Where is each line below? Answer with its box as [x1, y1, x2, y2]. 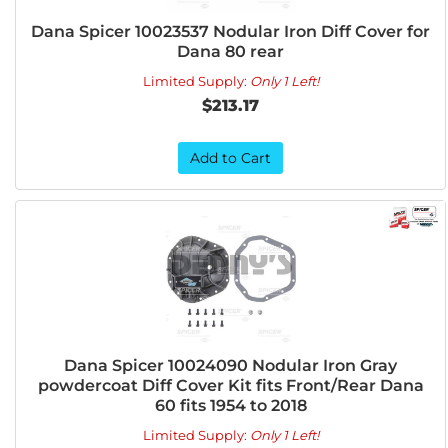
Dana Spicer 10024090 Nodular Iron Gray [64, 356, 398, 375]
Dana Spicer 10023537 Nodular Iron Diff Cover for [31, 22, 431, 41]
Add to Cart [190, 149, 272, 167]
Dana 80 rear [177, 42, 285, 61]
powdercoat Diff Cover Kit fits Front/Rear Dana [37, 376, 424, 395]
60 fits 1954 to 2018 [154, 396, 307, 415]
